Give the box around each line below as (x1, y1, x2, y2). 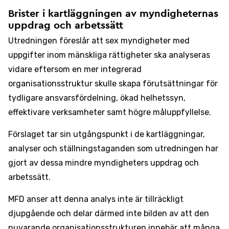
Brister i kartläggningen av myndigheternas (8, 9, 218, 19)
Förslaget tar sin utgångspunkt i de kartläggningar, (8, 129, 205, 139)
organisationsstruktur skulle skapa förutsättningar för (8, 79, 218, 88)
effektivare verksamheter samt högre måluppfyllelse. (8, 107, 211, 117)
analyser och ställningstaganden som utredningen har (8, 144, 218, 153)
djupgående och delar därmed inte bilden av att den (8, 209, 209, 218)
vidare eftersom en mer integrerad (8, 64, 142, 74)
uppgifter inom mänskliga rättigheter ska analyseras (8, 50, 210, 60)
